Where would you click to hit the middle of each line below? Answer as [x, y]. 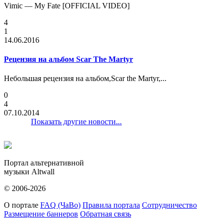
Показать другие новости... [76, 122]
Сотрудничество [169, 205]
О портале [21, 205]
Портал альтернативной [44, 163]
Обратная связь [106, 214]
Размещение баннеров [41, 214]
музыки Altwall [29, 172]
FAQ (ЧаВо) [60, 205]
